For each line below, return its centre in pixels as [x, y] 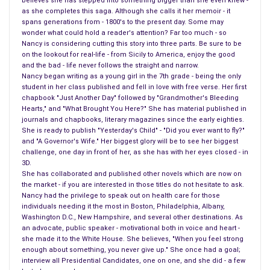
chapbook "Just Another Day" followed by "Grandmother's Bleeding [130, 98]
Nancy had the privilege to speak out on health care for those [121, 195]
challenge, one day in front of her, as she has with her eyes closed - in [135, 152]
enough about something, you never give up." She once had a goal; [131, 250]
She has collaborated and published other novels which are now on [132, 174]
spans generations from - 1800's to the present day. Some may [123, 22]
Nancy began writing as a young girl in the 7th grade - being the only [131, 76]
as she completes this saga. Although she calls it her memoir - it [126, 11]
